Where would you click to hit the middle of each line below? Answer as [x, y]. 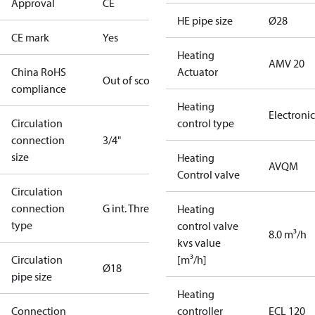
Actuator [198, 72]
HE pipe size [205, 20]
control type [206, 123]
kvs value [199, 243]
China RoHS [39, 72]
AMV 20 [287, 63]
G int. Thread [132, 208]
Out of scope [132, 80]
